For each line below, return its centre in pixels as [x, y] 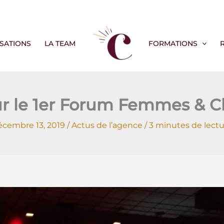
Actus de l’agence [107, 125]
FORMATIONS [173, 43]
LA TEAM [60, 43]
